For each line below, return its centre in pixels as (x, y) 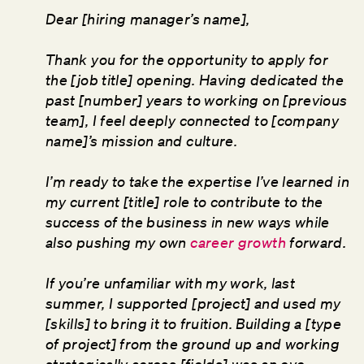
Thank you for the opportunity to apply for (187, 60)
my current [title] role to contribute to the (184, 202)
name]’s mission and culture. (142, 141)
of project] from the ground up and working (193, 344)
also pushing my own (118, 243)
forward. (316, 243)
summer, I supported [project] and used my (193, 303)
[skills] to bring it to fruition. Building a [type (193, 324)
